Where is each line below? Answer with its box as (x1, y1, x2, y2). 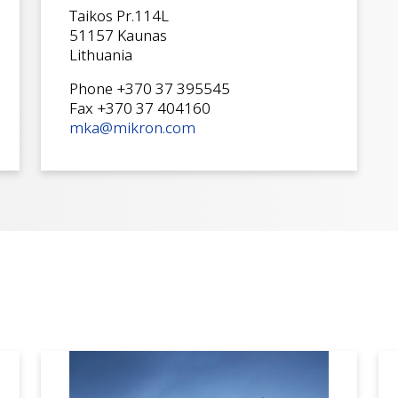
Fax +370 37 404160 (69, 97, 211, 118)
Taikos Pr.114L (69, 4, 169, 26)
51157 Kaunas (69, 24, 167, 45)
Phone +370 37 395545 (69, 77, 230, 99)
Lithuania (69, 44, 132, 65)
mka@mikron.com (69, 116, 195, 138)
